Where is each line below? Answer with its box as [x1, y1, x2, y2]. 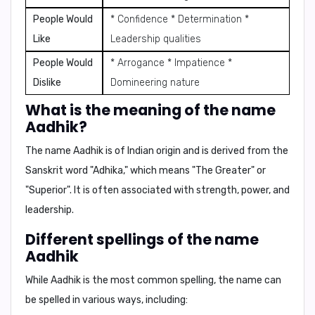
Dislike [33, 77, 61, 89]
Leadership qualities [110, 33, 201, 45]
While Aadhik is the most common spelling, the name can [25, 274, 281, 286]
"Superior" [25, 184, 70, 196]
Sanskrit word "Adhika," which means [25, 165, 192, 176]
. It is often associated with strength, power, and [70, 184, 290, 196]
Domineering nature [110, 77, 200, 89]
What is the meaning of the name [25, 100, 276, 120]
